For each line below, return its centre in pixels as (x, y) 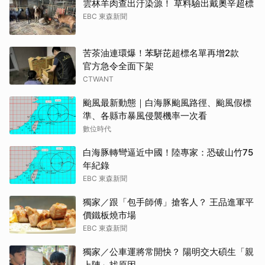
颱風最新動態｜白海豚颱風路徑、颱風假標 (167, 103)
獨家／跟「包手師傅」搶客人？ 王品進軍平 (168, 202)
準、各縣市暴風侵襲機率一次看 (145, 116)
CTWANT (98, 79)
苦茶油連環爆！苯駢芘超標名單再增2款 (165, 53)
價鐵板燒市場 (109, 215)
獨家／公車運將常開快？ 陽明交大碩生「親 (168, 252)
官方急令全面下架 (118, 66)
